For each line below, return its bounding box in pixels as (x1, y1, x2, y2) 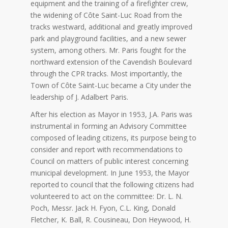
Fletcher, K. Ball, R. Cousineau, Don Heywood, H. (31, 214, 191, 224)
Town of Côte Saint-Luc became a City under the (31, 80, 191, 90)
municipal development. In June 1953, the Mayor (31, 167, 189, 178)
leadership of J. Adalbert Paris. (31, 92, 128, 102)
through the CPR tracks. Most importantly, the (31, 68, 182, 78)
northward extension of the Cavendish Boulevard (31, 56, 192, 67)
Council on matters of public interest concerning (31, 156, 188, 166)
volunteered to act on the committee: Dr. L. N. (31, 191, 183, 201)
